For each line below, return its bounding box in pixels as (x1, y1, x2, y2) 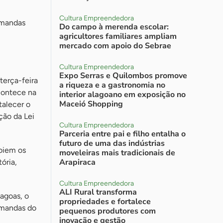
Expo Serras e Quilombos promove (59, 70, 187, 81)
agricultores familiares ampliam (59, 31, 177, 42)
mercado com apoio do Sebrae (59, 40, 171, 51)
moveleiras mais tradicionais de (59, 147, 175, 158)
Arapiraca (59, 157, 96, 168)
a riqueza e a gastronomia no (59, 80, 165, 91)
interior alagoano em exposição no (59, 89, 186, 100)
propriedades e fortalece (59, 196, 151, 207)
